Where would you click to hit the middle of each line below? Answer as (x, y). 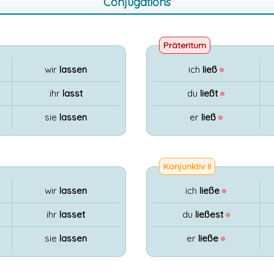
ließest (209, 214)
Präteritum (185, 45)
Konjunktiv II (187, 166)
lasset (72, 214)
